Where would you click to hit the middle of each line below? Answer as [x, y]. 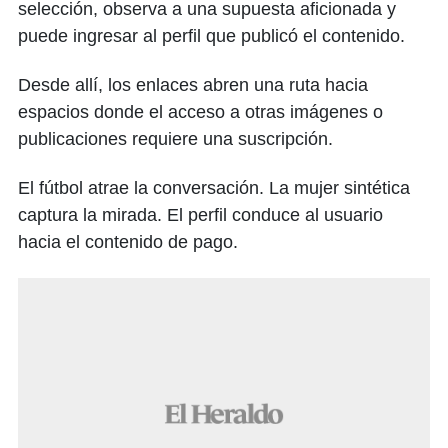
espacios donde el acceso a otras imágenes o [200, 112]
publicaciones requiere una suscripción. [175, 139]
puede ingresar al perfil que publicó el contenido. [211, 36]
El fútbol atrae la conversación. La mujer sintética [214, 188]
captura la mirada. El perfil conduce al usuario [200, 215]
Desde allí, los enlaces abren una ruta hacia [193, 85]
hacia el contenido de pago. [128, 242]
